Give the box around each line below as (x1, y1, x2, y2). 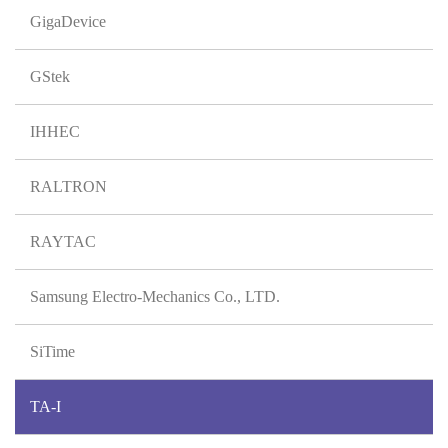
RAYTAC (30, 233, 96, 250)
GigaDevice (30, 13, 106, 30)
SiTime (30, 343, 75, 360)
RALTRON (30, 178, 107, 195)
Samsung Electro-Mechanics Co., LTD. (30, 288, 280, 305)
